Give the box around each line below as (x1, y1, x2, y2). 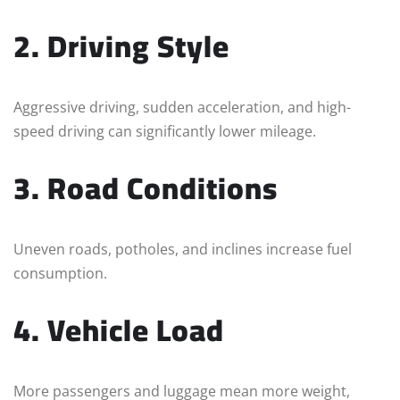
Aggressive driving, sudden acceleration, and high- (13, 97, 351, 118)
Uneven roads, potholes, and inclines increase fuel (13, 239, 352, 260)
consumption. (13, 263, 107, 284)
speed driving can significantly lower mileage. (13, 121, 316, 142)
